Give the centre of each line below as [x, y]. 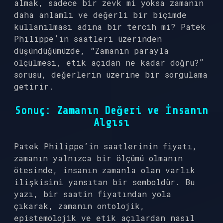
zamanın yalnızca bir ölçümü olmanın [98, 158]
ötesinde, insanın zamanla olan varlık [105, 170]
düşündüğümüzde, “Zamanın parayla [91, 51]
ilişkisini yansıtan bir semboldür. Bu [104, 182]
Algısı [111, 122]
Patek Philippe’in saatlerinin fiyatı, [106, 146]
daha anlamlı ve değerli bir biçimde [100, 15]
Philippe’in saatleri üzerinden [88, 39]
